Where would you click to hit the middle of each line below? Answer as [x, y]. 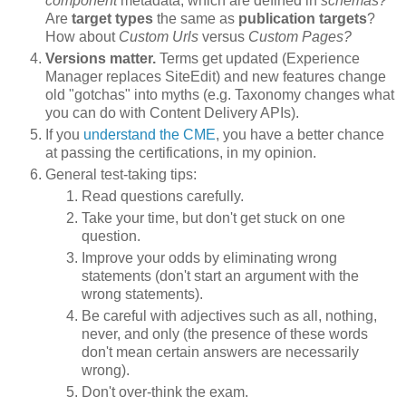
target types [112, 19]
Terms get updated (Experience [258, 59]
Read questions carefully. [163, 197]
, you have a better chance [300, 135]
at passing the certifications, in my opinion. [181, 153]
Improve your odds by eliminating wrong [209, 257]
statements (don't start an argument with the [220, 275]
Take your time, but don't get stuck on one [213, 218]
